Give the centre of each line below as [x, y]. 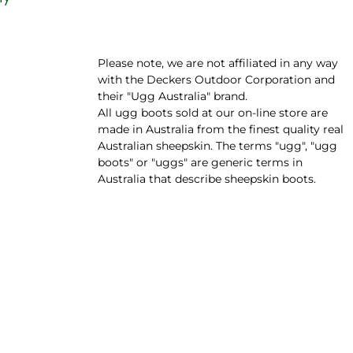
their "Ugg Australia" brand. [173, 96]
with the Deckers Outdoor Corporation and [216, 80]
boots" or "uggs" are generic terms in [200, 162]
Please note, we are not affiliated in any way [218, 63]
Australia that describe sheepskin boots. [207, 179]
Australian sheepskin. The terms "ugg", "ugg [217, 146]
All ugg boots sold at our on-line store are [213, 113]
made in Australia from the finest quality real [221, 129]
